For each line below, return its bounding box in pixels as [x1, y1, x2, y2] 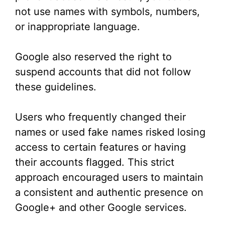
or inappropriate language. [15, 21, 140, 33]
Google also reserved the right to [15, 51, 172, 63]
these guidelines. [15, 81, 96, 93]
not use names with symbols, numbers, [15, 6, 200, 18]
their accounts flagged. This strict [15, 156, 174, 169]
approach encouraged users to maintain [15, 171, 203, 184]
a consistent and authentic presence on [15, 186, 203, 199]
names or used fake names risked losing [15, 126, 205, 139]
